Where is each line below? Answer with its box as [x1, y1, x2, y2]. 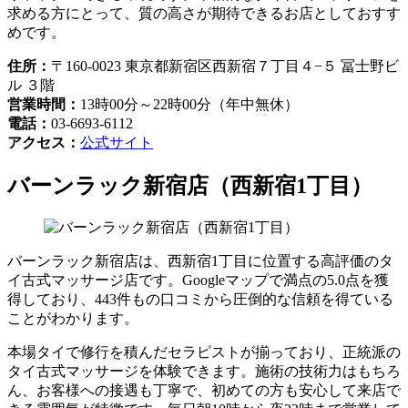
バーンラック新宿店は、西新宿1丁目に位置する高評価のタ [7, 253, 393, 270]
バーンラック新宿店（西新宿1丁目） [7, 174, 372, 199]
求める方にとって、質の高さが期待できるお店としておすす [7, 5, 401, 22]
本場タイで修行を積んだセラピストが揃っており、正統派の [7, 344, 401, 361]
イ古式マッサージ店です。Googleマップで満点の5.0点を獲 [7, 272, 389, 289]
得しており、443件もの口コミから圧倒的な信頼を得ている [7, 291, 393, 308]
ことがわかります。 [7, 311, 138, 327]
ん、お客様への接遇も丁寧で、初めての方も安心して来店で [7, 382, 401, 399]
